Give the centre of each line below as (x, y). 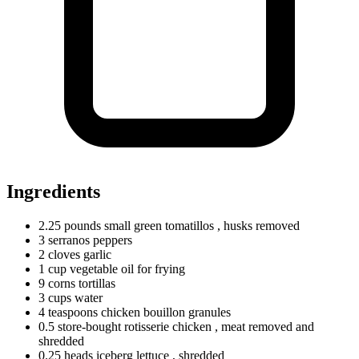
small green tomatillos (159, 225)
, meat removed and (264, 326)
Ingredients (53, 191)
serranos (69, 240)
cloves (64, 254)
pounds (83, 225)
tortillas (95, 283)
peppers (111, 240)
